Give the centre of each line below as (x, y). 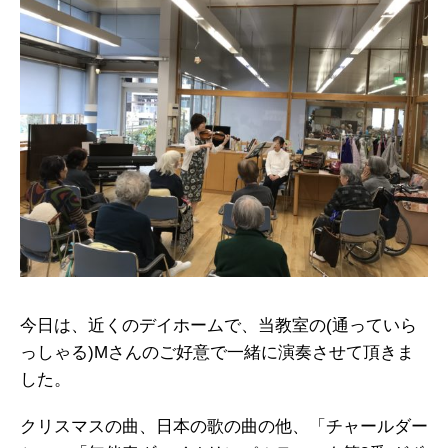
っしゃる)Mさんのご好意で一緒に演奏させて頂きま (217, 352)
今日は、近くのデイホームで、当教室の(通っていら (218, 325)
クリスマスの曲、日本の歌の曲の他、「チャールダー (224, 426)
